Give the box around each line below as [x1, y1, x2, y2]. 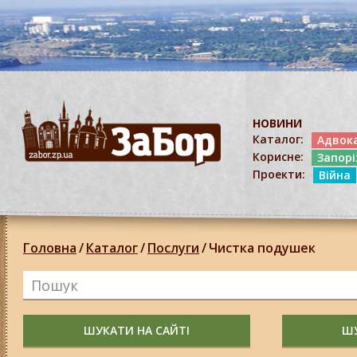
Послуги [147, 239, 199, 257]
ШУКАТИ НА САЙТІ [84, 323, 190, 338]
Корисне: [253, 149, 304, 164]
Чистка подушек [209, 239, 316, 257]
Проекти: [253, 167, 305, 182]
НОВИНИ [253, 116, 302, 131]
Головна [23, 239, 76, 257]
